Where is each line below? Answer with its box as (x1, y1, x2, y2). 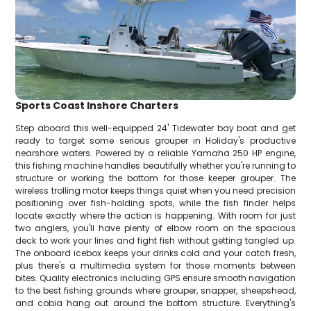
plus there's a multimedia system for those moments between (15, 259, 296, 271)
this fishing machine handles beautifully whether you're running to (15, 159, 296, 171)
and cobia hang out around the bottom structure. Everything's (15, 296, 296, 309)
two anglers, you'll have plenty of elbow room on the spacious (15, 221, 296, 234)
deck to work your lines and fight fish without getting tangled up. (15, 234, 296, 246)
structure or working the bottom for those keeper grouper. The (15, 171, 296, 184)
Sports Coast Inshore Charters (15, 98, 179, 112)
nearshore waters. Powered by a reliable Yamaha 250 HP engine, (15, 146, 296, 159)
